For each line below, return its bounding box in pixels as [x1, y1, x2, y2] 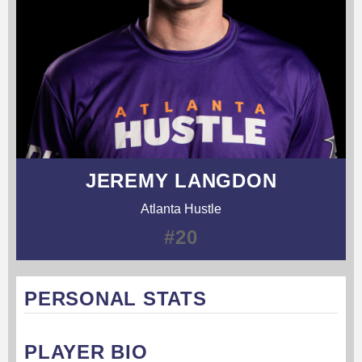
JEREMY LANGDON [85, 169, 277, 192]
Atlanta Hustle [141, 201, 221, 216]
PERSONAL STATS [24, 287, 207, 309]
